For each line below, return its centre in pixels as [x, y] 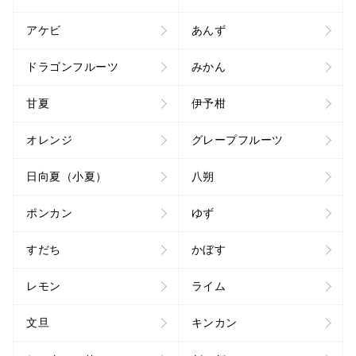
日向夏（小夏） [67, 176]
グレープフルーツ [237, 139]
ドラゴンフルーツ [72, 66]
